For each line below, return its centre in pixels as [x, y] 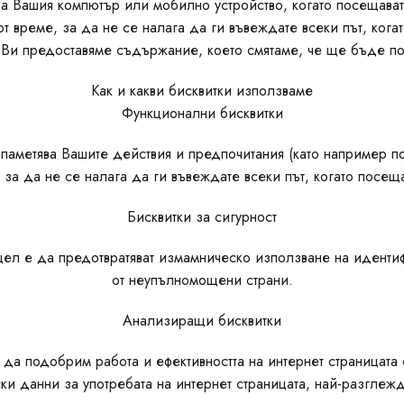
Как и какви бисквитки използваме [202, 91]
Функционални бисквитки [202, 113]
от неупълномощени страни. [202, 280]
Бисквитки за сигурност [202, 217]
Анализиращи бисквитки [202, 321]
